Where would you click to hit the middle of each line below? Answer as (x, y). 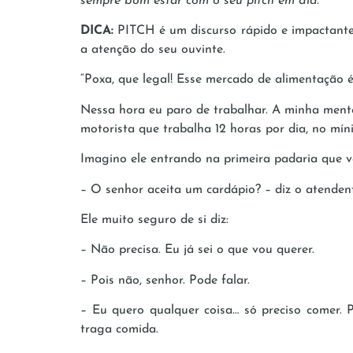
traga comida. (119, 330)
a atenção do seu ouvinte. (153, 50)
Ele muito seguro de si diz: (154, 219)
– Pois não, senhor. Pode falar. (165, 280)
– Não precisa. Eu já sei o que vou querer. (197, 250)
